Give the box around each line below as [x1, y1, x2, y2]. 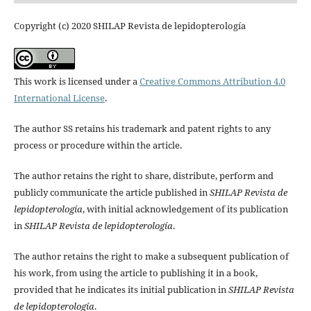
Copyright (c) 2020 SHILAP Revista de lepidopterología [13, 19, 246, 32]
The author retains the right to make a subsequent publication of [13, 250, 289, 263]
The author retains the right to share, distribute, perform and [13, 169, 274, 183]
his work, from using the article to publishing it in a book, [13, 267, 258, 280]
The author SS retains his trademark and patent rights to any [13, 122, 271, 135]
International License [13, 92, 105, 104]
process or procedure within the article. [13, 139, 182, 152]
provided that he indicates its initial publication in [13, 283, 228, 296]
